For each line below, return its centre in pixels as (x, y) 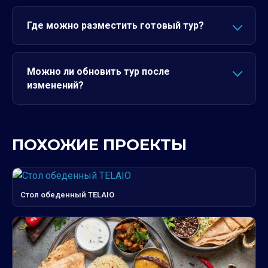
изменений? (55, 85)
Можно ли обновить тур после (98, 71)
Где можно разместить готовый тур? (115, 25)
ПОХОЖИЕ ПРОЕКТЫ (99, 145)
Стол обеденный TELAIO (67, 195)
